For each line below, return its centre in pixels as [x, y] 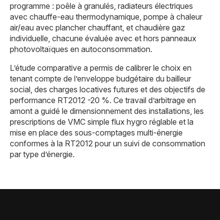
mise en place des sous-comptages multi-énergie [96, 133]
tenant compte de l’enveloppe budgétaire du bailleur [100, 79]
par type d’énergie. [42, 154]
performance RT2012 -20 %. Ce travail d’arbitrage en [103, 100]
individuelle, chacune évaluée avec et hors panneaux [103, 38]
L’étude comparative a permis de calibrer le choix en [101, 68]
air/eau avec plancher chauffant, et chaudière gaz [97, 27]
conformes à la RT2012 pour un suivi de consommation [108, 143]
